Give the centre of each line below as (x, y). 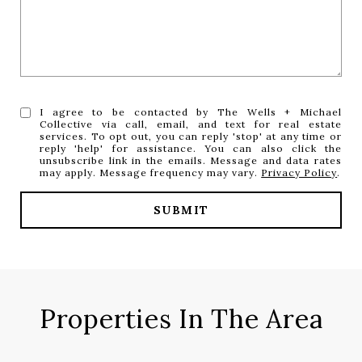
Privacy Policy (299, 172)
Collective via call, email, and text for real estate (191, 124)
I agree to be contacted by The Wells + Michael (191, 112)
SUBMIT (181, 210)
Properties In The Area (181, 318)
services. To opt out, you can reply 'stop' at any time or (191, 136)
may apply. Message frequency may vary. (151, 172)
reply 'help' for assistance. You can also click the (191, 148)
